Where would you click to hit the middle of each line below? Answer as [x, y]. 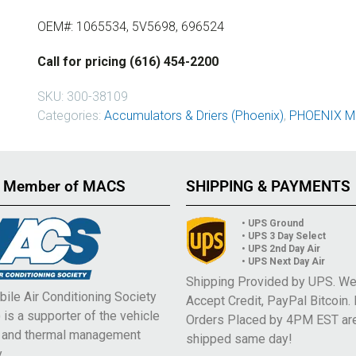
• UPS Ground [273, 224]
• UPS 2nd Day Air [281, 249]
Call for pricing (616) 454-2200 [128, 61]
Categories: [70, 115]
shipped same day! [239, 339]
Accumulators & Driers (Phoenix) [193, 115]
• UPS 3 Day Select [284, 236]
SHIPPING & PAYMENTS [268, 187]
